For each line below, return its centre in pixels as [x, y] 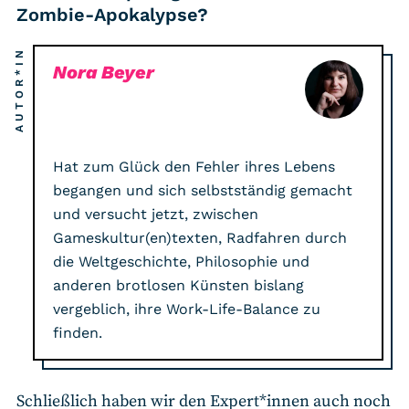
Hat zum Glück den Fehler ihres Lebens [194, 166]
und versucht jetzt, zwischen [156, 214]
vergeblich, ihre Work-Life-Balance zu [187, 309]
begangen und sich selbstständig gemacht [203, 190]
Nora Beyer [104, 72]
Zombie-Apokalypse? [112, 14]
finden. [78, 332]
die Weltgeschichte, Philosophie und [181, 261]
